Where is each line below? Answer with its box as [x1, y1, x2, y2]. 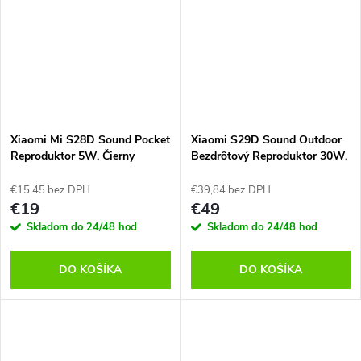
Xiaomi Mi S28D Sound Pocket [10, 132, 170, 148]
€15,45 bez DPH [10, 183, 90, 198]
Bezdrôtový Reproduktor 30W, [190, 148, 347, 164]
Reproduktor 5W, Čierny [10, 148, 135, 164]
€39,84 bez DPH [190, 183, 271, 198]
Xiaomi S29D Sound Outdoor [190, 132, 342, 148]
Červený [190, 164, 231, 180]
